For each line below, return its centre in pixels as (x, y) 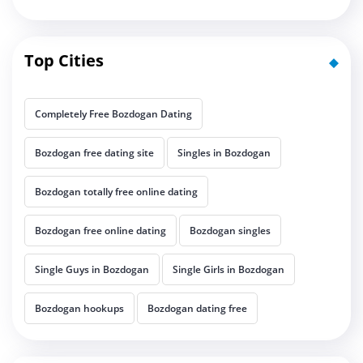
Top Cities (64, 61)
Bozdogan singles (230, 231)
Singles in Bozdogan (224, 153)
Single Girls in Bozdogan (228, 270)
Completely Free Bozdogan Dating (113, 114)
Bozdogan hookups (79, 309)
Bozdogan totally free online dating (116, 192)
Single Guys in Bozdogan (92, 270)
